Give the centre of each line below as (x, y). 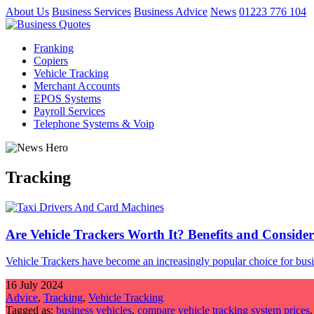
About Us (27, 12)
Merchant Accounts (77, 86)
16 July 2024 (34, 285)
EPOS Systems (67, 98)
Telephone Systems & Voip (94, 124)
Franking (54, 48)
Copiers (51, 61)
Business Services (91, 12)
